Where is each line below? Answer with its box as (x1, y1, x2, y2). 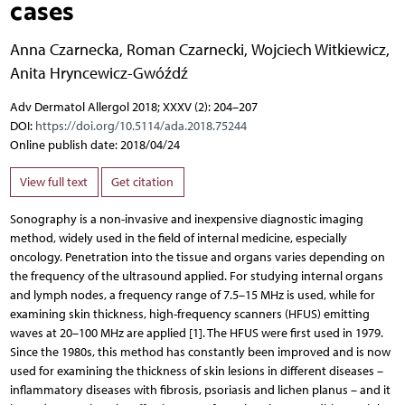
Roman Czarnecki (126, 39, 244, 59)
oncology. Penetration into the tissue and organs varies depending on (9, 250, 385, 266)
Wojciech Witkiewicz (250, 39, 386, 59)
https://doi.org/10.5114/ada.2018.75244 (34, 118, 247, 134)
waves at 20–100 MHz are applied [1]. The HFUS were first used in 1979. (9, 325, 383, 342)
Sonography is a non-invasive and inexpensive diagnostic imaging (9, 212, 363, 228)
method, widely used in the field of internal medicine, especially (9, 231, 347, 247)
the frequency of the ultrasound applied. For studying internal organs (9, 268, 383, 285)
